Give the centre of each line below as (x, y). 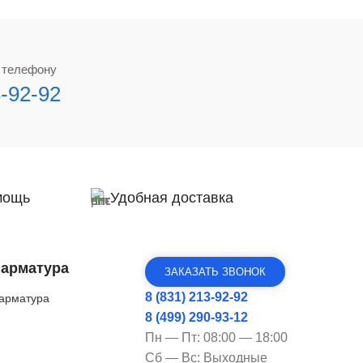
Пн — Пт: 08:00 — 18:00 (217, 337)
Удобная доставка (172, 198)
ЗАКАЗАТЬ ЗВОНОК (216, 272)
